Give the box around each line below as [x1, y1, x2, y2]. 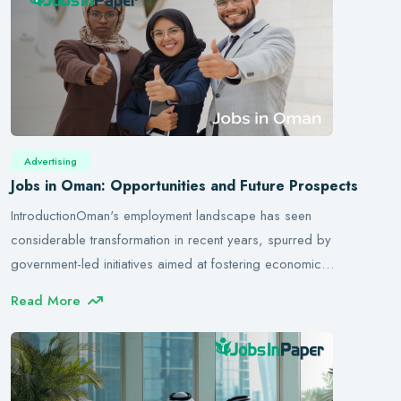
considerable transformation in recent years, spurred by [11, 230, 331, 250]
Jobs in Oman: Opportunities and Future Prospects [11, 175, 358, 196]
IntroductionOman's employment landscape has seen [11, 206, 311, 226]
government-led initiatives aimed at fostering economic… [11, 254, 334, 274]
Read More [11, 291, 81, 311]
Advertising [24, 154, 77, 168]
